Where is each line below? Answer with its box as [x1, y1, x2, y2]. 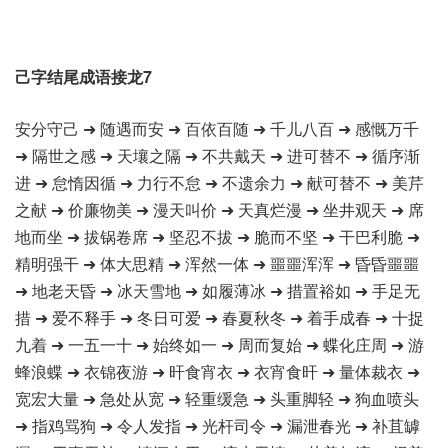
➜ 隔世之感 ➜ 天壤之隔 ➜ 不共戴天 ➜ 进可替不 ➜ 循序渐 [15, 144, 420, 167]
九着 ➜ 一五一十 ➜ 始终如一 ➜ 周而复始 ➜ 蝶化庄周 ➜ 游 [15, 333, 424, 356]
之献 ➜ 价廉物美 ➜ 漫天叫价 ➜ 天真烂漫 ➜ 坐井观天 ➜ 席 [15, 198, 424, 221]
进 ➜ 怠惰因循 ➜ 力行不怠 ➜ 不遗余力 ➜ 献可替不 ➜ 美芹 [15, 171, 424, 194]
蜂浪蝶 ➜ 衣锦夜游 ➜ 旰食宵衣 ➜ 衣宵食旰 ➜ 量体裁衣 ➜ [15, 360, 420, 383]
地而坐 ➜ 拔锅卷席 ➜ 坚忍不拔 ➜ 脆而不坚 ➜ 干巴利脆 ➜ [15, 225, 420, 248]
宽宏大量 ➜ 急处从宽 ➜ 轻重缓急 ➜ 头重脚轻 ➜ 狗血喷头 [15, 387, 419, 410]
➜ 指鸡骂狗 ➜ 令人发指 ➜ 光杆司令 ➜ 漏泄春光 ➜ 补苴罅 [15, 414, 420, 437]
